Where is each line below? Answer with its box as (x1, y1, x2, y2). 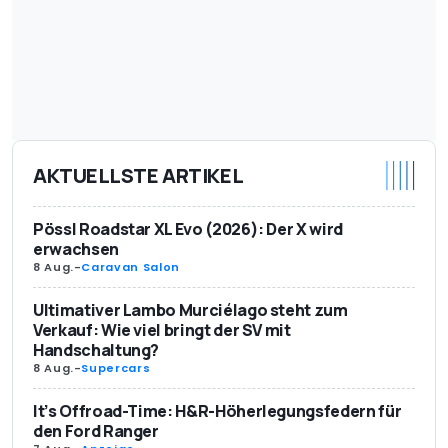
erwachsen (33, 238, 119, 261)
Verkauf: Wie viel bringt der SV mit (33, 319, 291, 342)
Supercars (81, 360, 151, 377)
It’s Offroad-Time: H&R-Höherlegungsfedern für (33, 400, 402, 423)
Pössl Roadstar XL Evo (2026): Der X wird (33, 218, 343, 241)
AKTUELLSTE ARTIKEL (33, 161, 244, 189)
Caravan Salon (81, 259, 180, 276)
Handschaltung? (33, 339, 160, 362)
